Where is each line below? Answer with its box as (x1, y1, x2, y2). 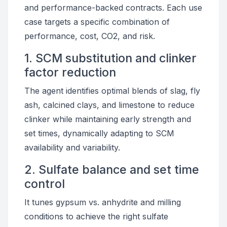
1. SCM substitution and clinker (24, 51, 197, 65)
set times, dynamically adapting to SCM (24, 128, 174, 138)
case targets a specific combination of (24, 17, 170, 27)
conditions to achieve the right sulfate (24, 211, 168, 221)
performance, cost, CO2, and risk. (24, 31, 155, 41)
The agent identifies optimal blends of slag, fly (24, 86, 200, 96)
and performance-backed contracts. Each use (24, 3, 202, 13)
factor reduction (24, 65, 116, 80)
